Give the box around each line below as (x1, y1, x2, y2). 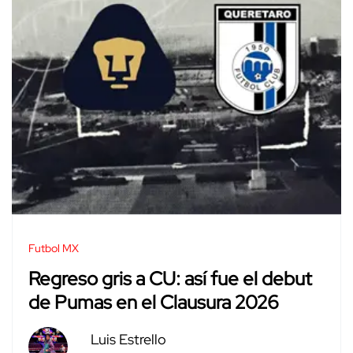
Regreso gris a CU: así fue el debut (28, 266, 312, 292)
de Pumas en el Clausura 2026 (28, 290, 279, 315)
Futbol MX (28, 240, 79, 255)
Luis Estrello (90, 329, 166, 348)
